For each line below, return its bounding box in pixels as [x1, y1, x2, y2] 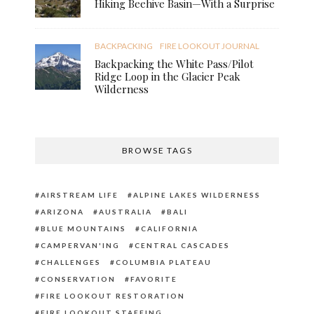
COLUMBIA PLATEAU [116, 257, 212, 266]
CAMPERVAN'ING [41, 240, 120, 250]
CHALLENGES [41, 257, 101, 266]
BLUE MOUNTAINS [41, 224, 126, 233]
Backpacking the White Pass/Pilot [95, 56, 254, 71]
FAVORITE [130, 274, 177, 283]
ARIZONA [41, 207, 84, 216]
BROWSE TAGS [121, 144, 193, 156]
